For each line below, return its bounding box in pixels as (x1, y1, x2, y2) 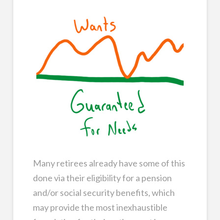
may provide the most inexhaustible (32, 201, 167, 213)
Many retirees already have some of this (32, 157, 185, 168)
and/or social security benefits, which (32, 187, 175, 198)
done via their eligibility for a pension (32, 172, 172, 183)
